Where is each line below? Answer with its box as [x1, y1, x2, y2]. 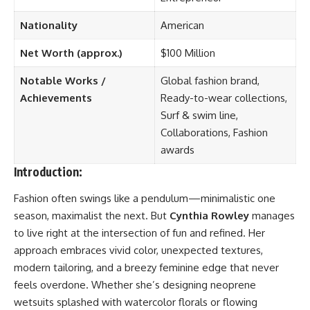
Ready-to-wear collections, [160, 91, 287, 105]
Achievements [19, 91, 92, 105]
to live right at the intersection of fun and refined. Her [14, 226, 265, 239]
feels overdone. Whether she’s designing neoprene [14, 277, 256, 291]
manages [249, 208, 295, 222]
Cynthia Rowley [170, 208, 249, 222]
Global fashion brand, [160, 74, 259, 88]
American [160, 19, 204, 33]
